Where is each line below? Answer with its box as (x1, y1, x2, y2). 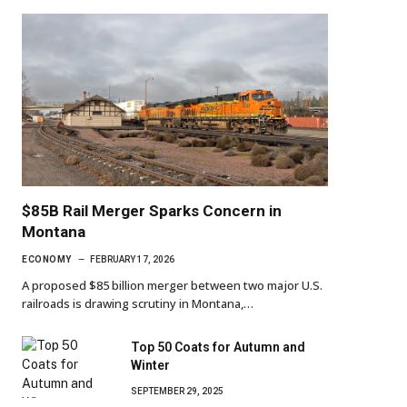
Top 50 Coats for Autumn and (131, 339, 305, 354)
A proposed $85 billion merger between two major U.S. (22, 276, 323, 293)
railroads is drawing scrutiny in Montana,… (22, 294, 253, 312)
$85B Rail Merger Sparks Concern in (22, 201, 282, 220)
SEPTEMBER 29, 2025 (131, 385, 223, 396)
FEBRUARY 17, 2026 (89, 253, 174, 264)
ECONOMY (22, 253, 72, 264)
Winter (131, 357, 170, 372)
